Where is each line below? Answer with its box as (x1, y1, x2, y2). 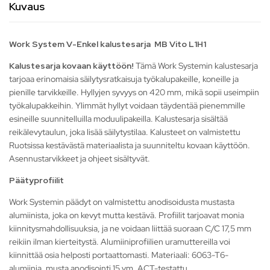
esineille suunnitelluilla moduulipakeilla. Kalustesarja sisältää (9, 113, 228, 125)
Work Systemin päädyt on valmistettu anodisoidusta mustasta (9, 196, 234, 208)
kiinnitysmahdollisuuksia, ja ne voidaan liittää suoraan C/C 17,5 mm (9, 223, 251, 234)
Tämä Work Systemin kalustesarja (136, 60, 258, 72)
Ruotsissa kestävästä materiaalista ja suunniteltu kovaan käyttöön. (9, 140, 250, 151)
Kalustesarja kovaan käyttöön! (9, 60, 136, 72)
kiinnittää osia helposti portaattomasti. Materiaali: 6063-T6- (9, 250, 228, 261)
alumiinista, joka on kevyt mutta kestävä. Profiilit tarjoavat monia (9, 210, 244, 221)
